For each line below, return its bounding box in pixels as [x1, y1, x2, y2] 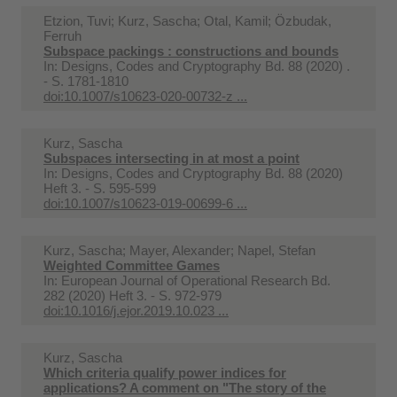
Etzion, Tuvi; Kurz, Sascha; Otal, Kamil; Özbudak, [43, 12, 331, 28]
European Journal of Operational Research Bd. [61, 272, 331, 288]
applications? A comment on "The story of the [43, 379, 326, 395]
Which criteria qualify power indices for [43, 364, 286, 380]
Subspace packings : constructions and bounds [43, 43, 339, 58]
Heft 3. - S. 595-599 [43, 180, 156, 196]
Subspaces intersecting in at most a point [43, 150, 300, 166]
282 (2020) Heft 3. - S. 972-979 [43, 287, 222, 303]
